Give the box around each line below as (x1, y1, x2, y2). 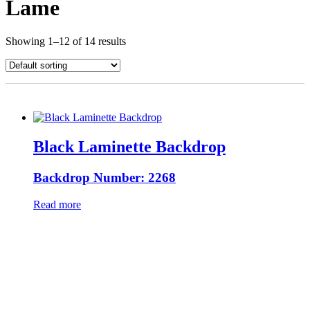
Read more (33, 198, 81, 210)
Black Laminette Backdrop (33, 138, 226, 156)
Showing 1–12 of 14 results (6, 35, 126, 48)
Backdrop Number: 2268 (33, 170, 176, 185)
